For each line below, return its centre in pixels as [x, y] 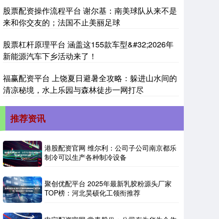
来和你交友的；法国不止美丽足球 [62, 22]
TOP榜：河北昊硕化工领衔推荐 [92, 193]
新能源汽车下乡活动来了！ [50, 56]
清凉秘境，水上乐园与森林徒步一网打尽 [73, 90]
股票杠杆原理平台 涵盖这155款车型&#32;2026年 [88, 44]
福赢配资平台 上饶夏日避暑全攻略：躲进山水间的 [90, 78]
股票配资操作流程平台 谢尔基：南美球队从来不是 [90, 11]
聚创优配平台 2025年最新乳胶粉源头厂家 [108, 184]
